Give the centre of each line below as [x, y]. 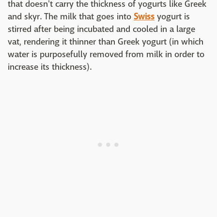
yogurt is [172, 17]
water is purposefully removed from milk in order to [106, 55]
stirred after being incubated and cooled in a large [101, 30]
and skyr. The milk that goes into [71, 17]
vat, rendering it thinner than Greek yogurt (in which [106, 42]
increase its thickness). [50, 67]
